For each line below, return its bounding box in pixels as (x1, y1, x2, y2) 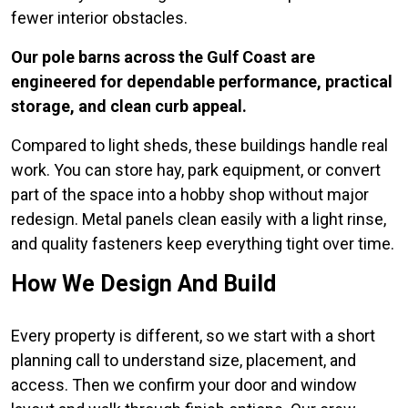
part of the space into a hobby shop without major (11, 185, 369, 204)
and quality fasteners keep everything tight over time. (11, 234, 394, 253)
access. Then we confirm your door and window (11, 375, 357, 394)
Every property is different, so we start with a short (11, 326, 375, 345)
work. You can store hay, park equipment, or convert (11, 160, 381, 179)
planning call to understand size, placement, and (11, 351, 356, 370)
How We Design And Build (11, 270, 276, 297)
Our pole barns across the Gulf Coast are (11, 47, 315, 66)
